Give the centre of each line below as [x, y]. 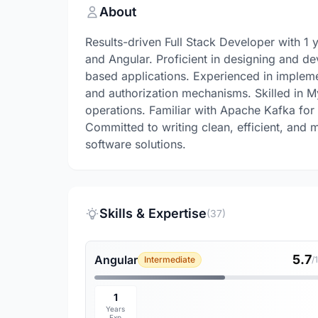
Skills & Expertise [153, 213]
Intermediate [170, 259]
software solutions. [136, 144]
